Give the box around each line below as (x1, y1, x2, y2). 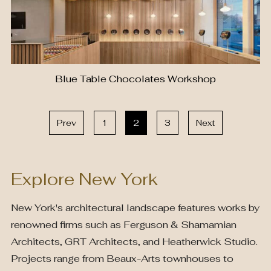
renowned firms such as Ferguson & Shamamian (11, 218, 237, 231)
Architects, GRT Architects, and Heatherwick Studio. (11, 235, 258, 248)
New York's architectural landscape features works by (11, 201, 260, 214)
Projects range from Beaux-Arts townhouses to (11, 252, 233, 265)
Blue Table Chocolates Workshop (55, 73, 216, 85)
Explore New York (11, 168, 158, 190)
